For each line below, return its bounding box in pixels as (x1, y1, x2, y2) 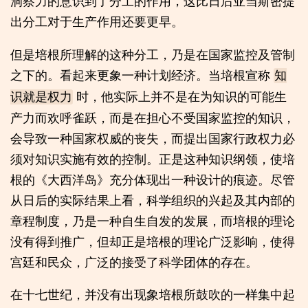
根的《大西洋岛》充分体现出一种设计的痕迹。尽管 (10, 170, 295, 188)
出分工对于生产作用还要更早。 (10, 13, 184, 30)
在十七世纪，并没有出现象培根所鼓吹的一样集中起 (10, 286, 295, 303)
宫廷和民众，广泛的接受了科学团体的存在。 (10, 253, 258, 270)
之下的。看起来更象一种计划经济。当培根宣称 (10, 66, 274, 83)
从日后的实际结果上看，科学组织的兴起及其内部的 (10, 191, 295, 208)
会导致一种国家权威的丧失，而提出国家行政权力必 (10, 129, 295, 146)
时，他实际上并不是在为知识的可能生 (73, 87, 287, 104)
